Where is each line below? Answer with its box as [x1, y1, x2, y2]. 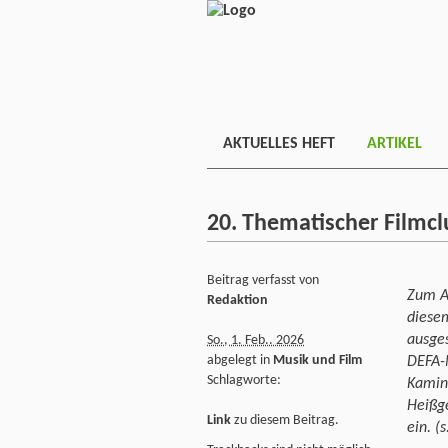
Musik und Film [273, 352, 362, 368]
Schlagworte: [207, 372, 281, 388]
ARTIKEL [367, 136, 422, 152]
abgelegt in [207, 352, 273, 368]
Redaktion [207, 292, 268, 308]
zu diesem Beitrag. [231, 412, 339, 428]
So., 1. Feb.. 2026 [207, 332, 304, 348]
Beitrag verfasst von [207, 272, 319, 288]
